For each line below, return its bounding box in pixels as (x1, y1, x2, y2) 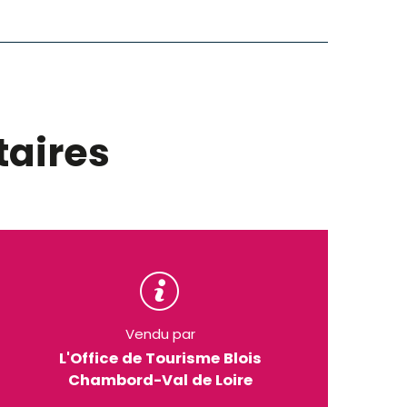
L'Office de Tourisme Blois (58, 348, 262, 369)
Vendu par (124, 324, 195, 343)
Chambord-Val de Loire (67, 370, 253, 391)
